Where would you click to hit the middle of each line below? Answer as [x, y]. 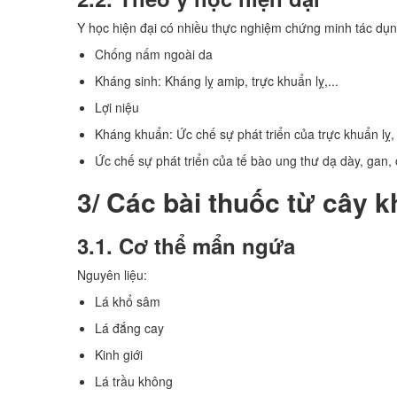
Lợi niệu [117, 107]
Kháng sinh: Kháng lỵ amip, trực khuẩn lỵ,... [217, 80]
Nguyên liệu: [112, 274]
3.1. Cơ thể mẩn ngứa [186, 245]
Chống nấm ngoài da [154, 54]
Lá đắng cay [129, 327]
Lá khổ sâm [128, 301]
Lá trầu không [134, 381]
